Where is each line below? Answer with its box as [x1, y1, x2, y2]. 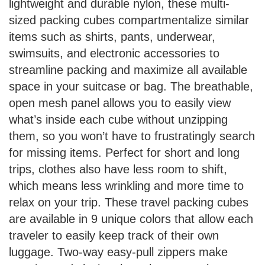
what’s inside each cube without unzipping [9, 113, 228, 127]
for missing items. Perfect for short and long [9, 146, 240, 160]
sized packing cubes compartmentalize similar [9, 14, 249, 27]
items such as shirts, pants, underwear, [9, 30, 215, 44]
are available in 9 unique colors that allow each [9, 212, 253, 226]
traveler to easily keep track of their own [9, 229, 219, 243]
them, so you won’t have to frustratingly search [9, 130, 255, 143]
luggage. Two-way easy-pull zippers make [9, 245, 228, 259]
